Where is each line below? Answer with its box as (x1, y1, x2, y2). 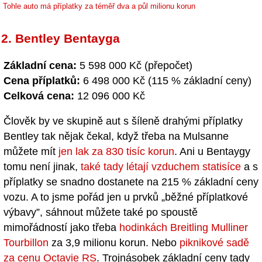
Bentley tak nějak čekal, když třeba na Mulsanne (4, 130, 229, 142)
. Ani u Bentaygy (174, 145, 250, 157)
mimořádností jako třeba (4, 221, 119, 233)
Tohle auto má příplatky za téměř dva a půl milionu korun (3, 2, 195, 11)
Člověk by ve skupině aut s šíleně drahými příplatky (4, 115, 243, 127)
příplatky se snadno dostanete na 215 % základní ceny (4, 175, 258, 188)
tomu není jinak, (4, 160, 81, 173)
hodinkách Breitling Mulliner (119, 221, 248, 233)
